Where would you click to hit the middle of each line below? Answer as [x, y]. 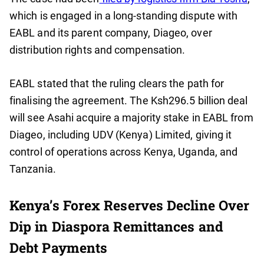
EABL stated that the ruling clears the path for [117, 84]
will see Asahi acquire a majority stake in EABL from [131, 118]
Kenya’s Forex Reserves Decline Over [130, 205]
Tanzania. [33, 169]
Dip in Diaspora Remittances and [116, 227]
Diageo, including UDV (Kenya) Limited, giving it [121, 135]
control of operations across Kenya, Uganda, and [124, 152]
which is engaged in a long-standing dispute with [124, 16]
